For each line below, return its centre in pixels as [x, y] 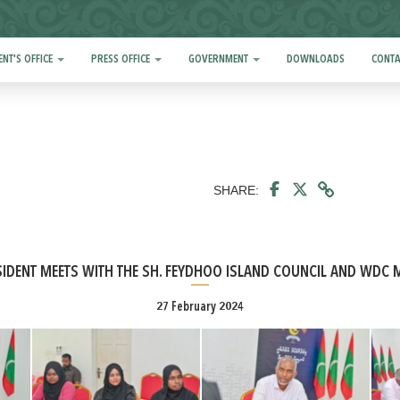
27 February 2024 [200, 307]
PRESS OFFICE [122, 59]
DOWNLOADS [316, 59]
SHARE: [236, 190]
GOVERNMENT [220, 59]
